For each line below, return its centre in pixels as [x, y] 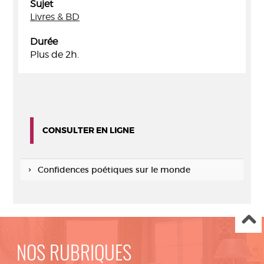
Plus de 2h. [55, 55]
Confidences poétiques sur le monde [114, 170]
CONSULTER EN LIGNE [88, 130]
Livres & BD [55, 17]
